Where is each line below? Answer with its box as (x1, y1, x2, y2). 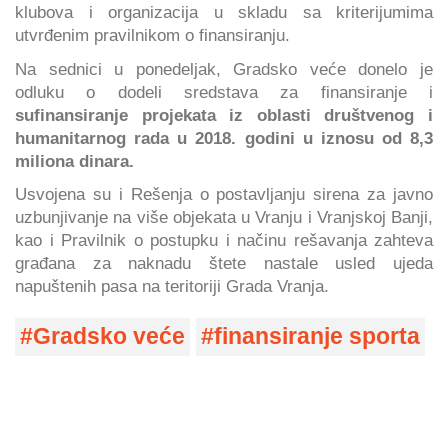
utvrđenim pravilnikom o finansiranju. (15, 26, 290, 45)
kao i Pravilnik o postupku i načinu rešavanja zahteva (15, 231, 433, 250)
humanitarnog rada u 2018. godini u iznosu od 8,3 (15, 128, 433, 147)
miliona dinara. (15, 151, 134, 170)
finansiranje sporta (214, 324, 420, 350)
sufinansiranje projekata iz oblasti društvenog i (15, 105, 433, 124)
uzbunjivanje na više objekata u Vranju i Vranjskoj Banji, (15, 208, 433, 227)
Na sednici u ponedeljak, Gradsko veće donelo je (15, 59, 433, 78)
